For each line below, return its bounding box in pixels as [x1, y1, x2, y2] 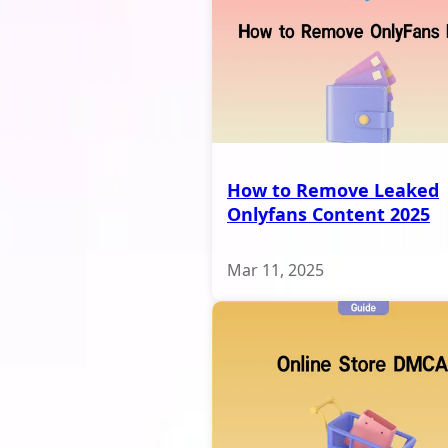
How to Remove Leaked [227, 177, 439, 202]
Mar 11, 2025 [227, 258, 324, 281]
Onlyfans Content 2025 [227, 201, 430, 226]
